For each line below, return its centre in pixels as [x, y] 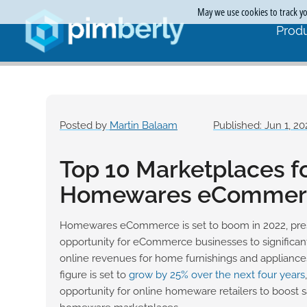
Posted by [85, 125]
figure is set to [94, 274]
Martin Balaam [144, 125]
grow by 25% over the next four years [217, 274]
